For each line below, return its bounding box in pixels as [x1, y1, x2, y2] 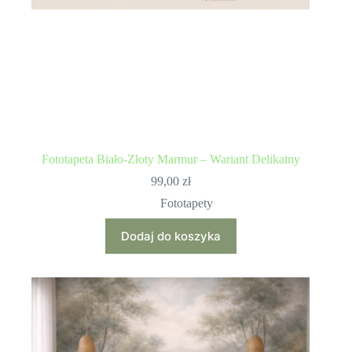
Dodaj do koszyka [120, 228, 221, 244]
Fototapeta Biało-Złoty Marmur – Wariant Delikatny [41, 152, 300, 166]
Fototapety [159, 196, 213, 210]
